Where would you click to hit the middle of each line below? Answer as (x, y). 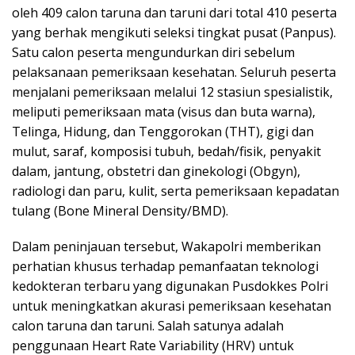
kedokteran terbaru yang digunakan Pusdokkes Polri (170, 286)
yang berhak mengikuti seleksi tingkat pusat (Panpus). (174, 33)
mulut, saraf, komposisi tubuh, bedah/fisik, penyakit (166, 152)
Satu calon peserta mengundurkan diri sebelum (153, 53)
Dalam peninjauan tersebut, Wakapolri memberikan (166, 247)
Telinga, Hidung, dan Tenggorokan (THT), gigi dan (163, 132)
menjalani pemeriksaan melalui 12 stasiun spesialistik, (172, 92)
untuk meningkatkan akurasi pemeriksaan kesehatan (172, 306)
